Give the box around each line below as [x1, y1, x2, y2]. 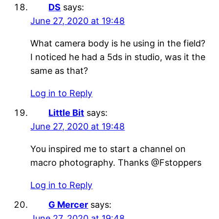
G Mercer [48, 199, 88, 210]
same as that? [30, 65, 88, 76]
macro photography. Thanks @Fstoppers [30, 157, 202, 168]
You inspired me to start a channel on [30, 143, 186, 154]
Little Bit [48, 107, 85, 118]
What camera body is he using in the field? [30, 38, 206, 48]
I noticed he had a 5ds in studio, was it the [30, 51, 206, 62]
